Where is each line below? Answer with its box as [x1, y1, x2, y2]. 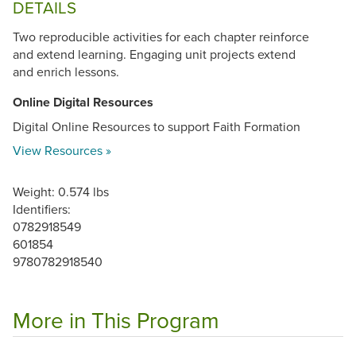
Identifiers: [13, 199, 71, 218]
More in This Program [13, 304, 219, 335]
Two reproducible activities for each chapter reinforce [13, 27, 309, 45]
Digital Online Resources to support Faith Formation [13, 117, 300, 135]
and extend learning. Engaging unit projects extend [13, 44, 296, 63]
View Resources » [13, 141, 111, 159]
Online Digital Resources [13, 92, 153, 111]
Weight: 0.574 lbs [13, 182, 109, 200]
